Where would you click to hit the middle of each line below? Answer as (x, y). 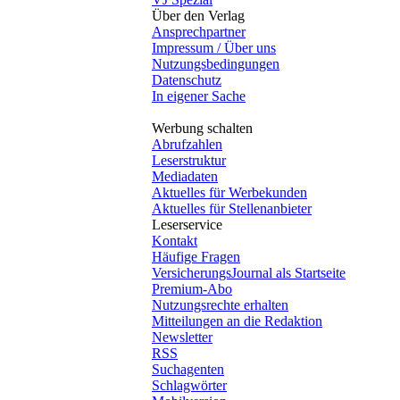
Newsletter (182, 337)
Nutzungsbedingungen (216, 63)
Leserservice (187, 224)
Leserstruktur (189, 160)
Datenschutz (187, 79)
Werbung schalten (202, 128)
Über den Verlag (198, 15)
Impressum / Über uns (214, 47)
